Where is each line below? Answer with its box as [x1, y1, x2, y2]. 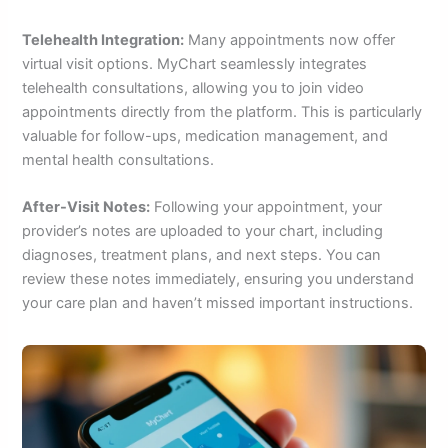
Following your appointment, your [150, 198, 383, 217]
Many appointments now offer [184, 30, 396, 49]
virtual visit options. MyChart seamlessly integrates [22, 54, 368, 73]
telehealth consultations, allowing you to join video [22, 78, 365, 97]
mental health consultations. [22, 150, 215, 169]
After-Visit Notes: [22, 198, 151, 217]
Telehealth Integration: [22, 30, 185, 49]
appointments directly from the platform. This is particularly [22, 102, 423, 121]
